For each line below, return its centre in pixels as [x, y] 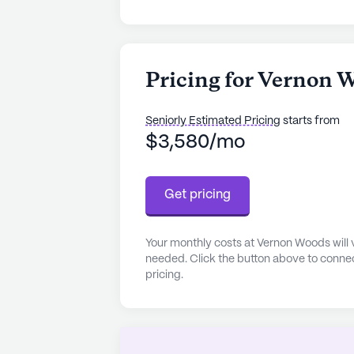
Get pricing [198, 194]
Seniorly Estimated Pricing [213, 121]
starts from [310, 121]
